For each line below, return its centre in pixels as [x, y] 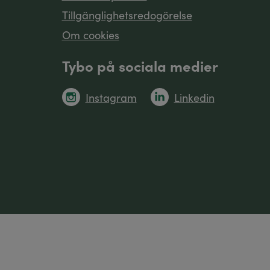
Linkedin [194, 98]
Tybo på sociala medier [140, 66]
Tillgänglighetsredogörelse [127, 15]
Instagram [111, 98]
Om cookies [90, 35]
